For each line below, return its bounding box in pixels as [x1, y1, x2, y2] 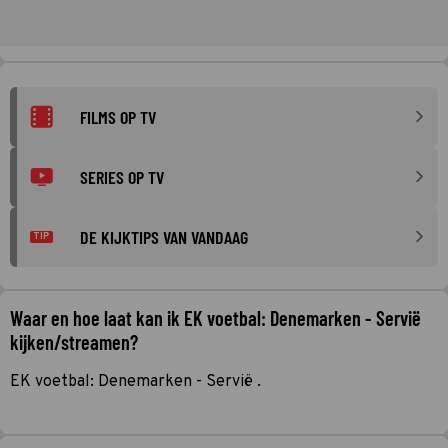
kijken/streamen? [10, 329, 138, 354]
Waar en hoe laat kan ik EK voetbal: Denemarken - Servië [10, 305, 421, 330]
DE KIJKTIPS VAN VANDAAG [80, 225, 248, 248]
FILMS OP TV [80, 105, 156, 128]
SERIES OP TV [80, 165, 164, 188]
